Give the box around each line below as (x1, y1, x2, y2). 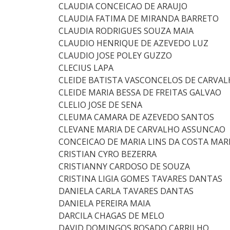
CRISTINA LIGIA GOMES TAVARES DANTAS (59, 173, 222, 184)
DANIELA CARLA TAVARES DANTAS (59, 185, 194, 197)
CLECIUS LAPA (59, 62, 113, 73)
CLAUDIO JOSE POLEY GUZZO (59, 50, 172, 61)
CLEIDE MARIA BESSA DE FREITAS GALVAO (59, 87, 221, 98)
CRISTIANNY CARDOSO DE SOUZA (59, 161, 190, 172)
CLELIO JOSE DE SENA (59, 99, 142, 110)
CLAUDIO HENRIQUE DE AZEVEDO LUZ (59, 37, 208, 49)
